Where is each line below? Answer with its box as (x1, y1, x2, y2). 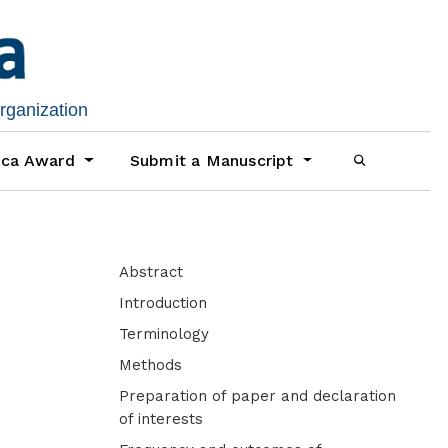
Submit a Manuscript (129, 151, 299, 171)
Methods (119, 356, 183, 375)
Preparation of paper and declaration (119, 387, 397, 406)
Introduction (119, 294, 208, 313)
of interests (119, 410, 204, 429)
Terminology (119, 325, 210, 344)
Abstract (119, 263, 184, 282)
